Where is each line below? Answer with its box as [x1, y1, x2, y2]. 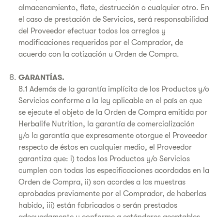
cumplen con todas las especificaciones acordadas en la [18, 166, 209, 175]
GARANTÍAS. [18, 73, 64, 82]
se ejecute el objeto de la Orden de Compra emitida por [18, 108, 207, 117]
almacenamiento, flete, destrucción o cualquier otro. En [18, 3, 209, 12]
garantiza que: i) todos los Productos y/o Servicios [18, 155, 190, 163]
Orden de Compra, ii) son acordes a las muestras [18, 178, 186, 186]
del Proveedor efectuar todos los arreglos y [18, 27, 166, 35]
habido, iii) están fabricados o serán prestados [18, 201, 177, 210]
